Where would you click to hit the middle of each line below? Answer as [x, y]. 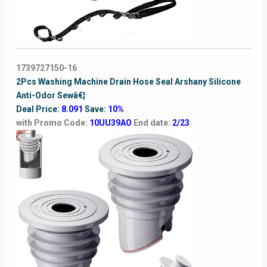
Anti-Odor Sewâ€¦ [50, 96]
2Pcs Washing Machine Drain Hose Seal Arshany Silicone [128, 82]
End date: [153, 123]
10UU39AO [111, 123]
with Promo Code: [52, 123]
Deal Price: [38, 109]
